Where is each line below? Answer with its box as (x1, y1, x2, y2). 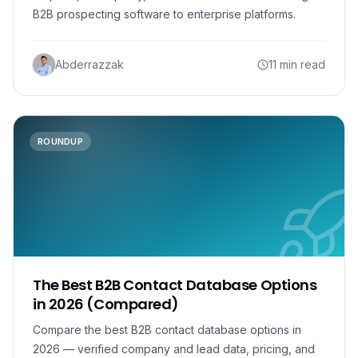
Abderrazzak (55, 58, 124, 71)
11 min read (268, 58, 325, 71)
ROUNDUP (38, 136, 83, 147)
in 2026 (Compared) (33, 294, 179, 314)
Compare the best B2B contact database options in (33, 323, 301, 336)
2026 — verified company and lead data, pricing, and (33, 342, 315, 356)
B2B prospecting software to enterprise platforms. (33, 7, 296, 21)
